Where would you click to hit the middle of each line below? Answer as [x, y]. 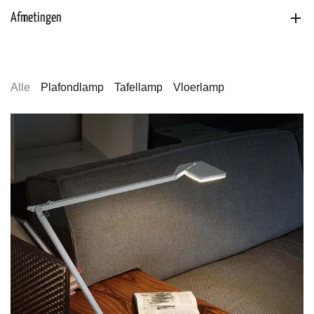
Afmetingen [36, 18]
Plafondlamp [72, 87]
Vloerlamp [199, 87]
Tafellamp [138, 87]
